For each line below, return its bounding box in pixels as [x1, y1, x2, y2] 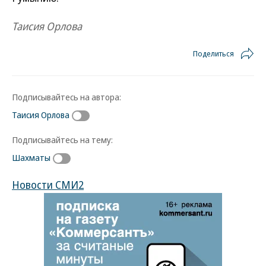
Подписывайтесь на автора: [12, 91, 121, 103]
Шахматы [12, 151, 50, 163]
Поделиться [193, 48, 234, 59]
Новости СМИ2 [12, 177, 84, 192]
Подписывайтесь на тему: [12, 133, 113, 145]
